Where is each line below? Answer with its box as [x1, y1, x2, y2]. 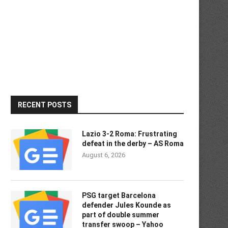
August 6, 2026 [82, 151, 125, 159]
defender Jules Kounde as [82, 201, 171, 209]
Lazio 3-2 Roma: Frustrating [82, 130, 177, 138]
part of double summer [82, 211, 159, 219]
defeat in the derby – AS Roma [82, 139, 184, 148]
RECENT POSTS [18, 101, 71, 109]
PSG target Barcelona [82, 191, 156, 199]
